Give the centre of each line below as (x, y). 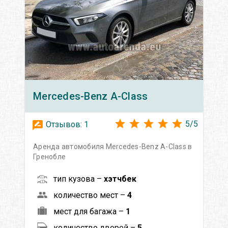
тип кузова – (79, 179)
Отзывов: (64, 124)
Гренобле (49, 156)
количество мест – (90, 195)
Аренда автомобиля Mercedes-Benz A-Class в (113, 146)
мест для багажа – (90, 211)
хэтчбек (120, 179)
